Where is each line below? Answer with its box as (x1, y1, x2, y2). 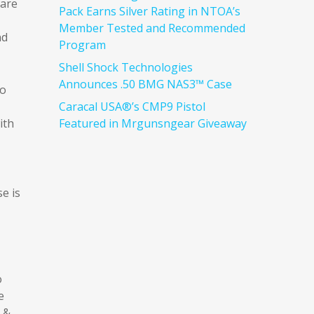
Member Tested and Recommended (59, 20, 246, 36)
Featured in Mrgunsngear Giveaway (59, 116, 247, 131)
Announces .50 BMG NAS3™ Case (59, 76, 233, 92)
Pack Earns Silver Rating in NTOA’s (59, 4, 241, 19)
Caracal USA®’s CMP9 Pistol (59, 99, 206, 114)
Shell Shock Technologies (59, 60, 193, 75)
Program (59, 37, 107, 53)
